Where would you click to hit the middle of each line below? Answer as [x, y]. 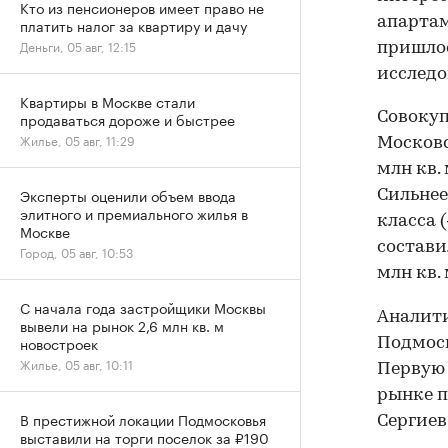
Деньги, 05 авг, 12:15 [78, 45]
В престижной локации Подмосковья [143, 419]
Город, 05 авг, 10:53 [76, 251]
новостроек [59, 343]
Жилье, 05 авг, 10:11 [76, 363]
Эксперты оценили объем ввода [128, 195]
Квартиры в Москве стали [107, 101]
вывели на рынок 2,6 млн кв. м [122, 325]
